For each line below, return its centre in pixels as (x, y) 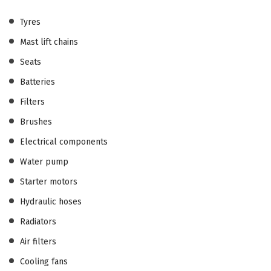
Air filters (38, 241)
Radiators (38, 221)
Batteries (38, 82)
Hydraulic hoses (51, 201)
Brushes (36, 122)
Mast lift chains (49, 42)
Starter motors (49, 181)
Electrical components (64, 142)
